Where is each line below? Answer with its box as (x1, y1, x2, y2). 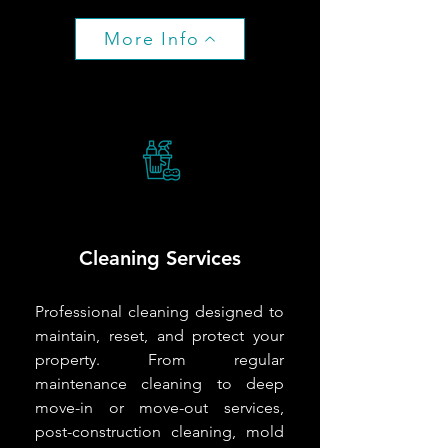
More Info (104, 27, 200, 50)
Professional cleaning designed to (35, 301, 284, 321)
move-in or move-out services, (35, 397, 284, 417)
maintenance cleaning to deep (35, 373, 284, 393)
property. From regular (35, 349, 284, 369)
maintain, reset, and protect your (35, 325, 284, 345)
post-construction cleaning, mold (35, 421, 284, 441)
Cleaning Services (78, 245, 241, 270)
